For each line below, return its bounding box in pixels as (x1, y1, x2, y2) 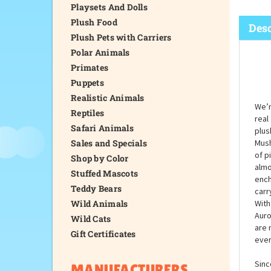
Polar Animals (71, 47, 130, 58)
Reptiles (71, 107, 105, 119)
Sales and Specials (71, 137, 148, 149)
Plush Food (71, 16, 117, 28)
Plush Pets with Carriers (71, 31, 172, 43)
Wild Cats (71, 213, 111, 224)
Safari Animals (71, 122, 134, 134)
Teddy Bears (71, 183, 122, 194)
